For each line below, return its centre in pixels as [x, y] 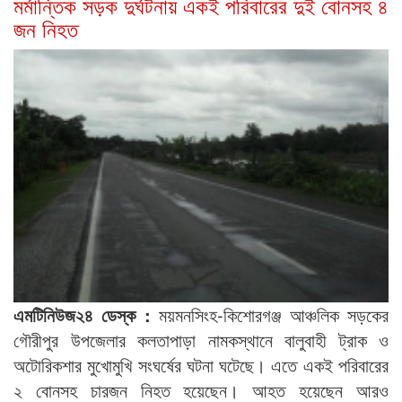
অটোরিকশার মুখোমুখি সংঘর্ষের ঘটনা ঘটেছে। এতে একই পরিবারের [201, 364]
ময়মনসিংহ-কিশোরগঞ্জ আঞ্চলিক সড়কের [274, 314]
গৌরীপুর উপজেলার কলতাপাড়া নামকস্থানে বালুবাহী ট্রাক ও [201, 339]
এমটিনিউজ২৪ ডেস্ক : [87, 314]
